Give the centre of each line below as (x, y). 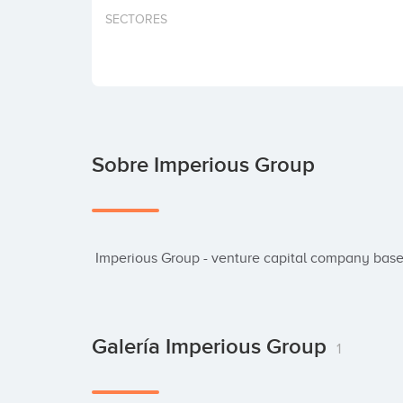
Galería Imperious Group (212, 347)
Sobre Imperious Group (203, 165)
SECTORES (136, 19)
